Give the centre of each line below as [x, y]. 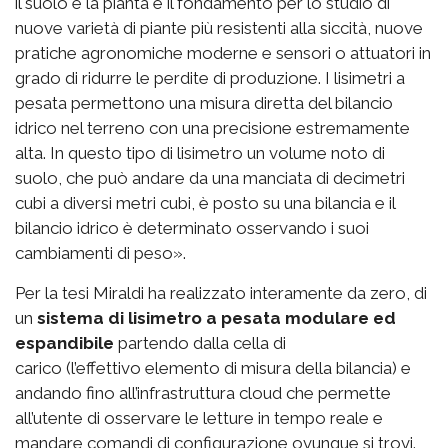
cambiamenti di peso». [100, 253]
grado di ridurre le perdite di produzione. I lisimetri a [210, 78]
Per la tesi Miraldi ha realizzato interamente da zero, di [221, 293]
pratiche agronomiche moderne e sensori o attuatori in [223, 53]
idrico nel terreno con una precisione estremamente [212, 128]
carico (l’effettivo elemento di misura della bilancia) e [213, 368]
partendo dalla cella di [200, 343]
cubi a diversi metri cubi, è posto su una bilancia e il [205, 203]
